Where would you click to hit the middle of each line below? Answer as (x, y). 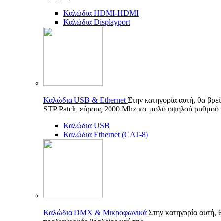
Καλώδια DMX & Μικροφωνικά (96, 212)
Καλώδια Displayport (97, 22)
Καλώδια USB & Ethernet (86, 100)
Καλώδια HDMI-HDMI (101, 13)
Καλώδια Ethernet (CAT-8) (106, 134)
